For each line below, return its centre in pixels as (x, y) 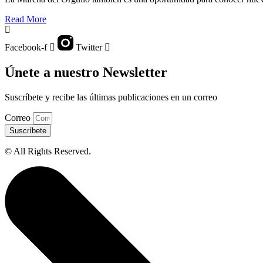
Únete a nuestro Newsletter (86, 73)
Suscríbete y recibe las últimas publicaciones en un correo (111, 97)
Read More (26, 19)
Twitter (89, 48)
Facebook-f (26, 48)
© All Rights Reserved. (48, 151)
